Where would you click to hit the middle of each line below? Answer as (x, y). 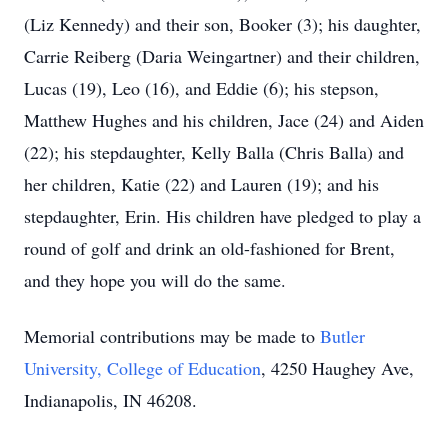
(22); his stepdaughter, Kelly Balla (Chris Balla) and (214, 152)
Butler (342, 336)
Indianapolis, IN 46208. (110, 400)
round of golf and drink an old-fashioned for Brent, (209, 248)
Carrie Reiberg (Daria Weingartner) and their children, (222, 56)
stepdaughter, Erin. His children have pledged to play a (222, 216)
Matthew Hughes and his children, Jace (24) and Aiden (224, 120)
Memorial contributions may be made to (172, 336)
